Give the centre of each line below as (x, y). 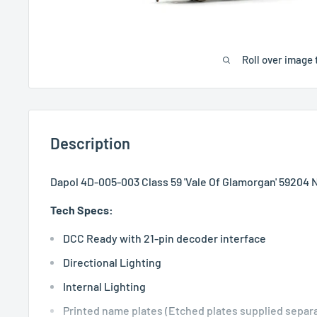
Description (90, 143)
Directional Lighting (112, 263)
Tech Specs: (83, 209)
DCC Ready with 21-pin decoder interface (165, 238)
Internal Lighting (104, 287)
